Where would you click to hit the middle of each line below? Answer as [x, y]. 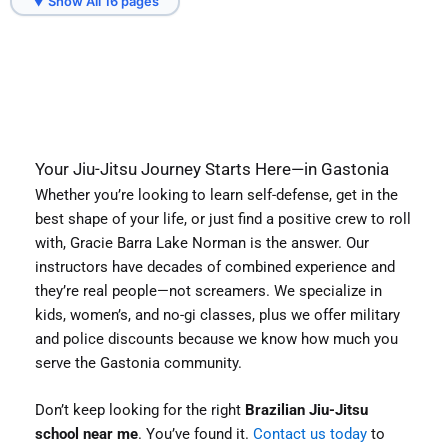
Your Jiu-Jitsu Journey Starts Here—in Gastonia [212, 169]
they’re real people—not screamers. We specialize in [208, 291]
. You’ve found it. [195, 434]
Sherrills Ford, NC [100, 33]
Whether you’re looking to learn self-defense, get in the [216, 195]
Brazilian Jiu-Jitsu [306, 410]
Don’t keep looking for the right [140, 410]
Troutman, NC [255, 33]
